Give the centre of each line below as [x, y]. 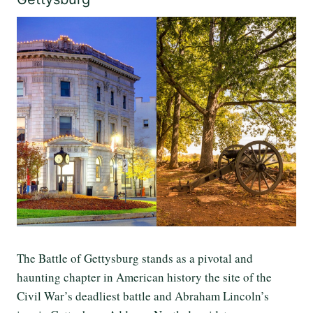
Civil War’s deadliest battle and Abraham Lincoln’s [143, 296]
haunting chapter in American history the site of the [144, 277]
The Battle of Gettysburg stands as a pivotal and [135, 259]
